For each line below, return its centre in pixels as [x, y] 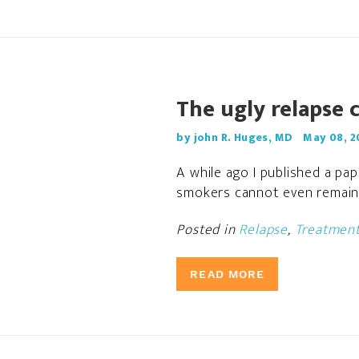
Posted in [208, 230]
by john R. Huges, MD [235, 137]
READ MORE [228, 274]
